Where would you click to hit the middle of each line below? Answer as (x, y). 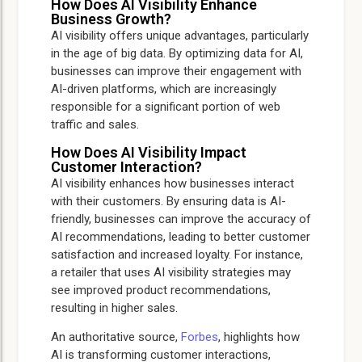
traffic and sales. (95, 125)
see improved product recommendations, (161, 290)
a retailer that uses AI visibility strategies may (171, 272)
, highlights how (259, 337)
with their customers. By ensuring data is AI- (168, 201)
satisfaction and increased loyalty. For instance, (177, 254)
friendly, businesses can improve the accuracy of (181, 219)
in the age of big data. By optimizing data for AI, (177, 54)
